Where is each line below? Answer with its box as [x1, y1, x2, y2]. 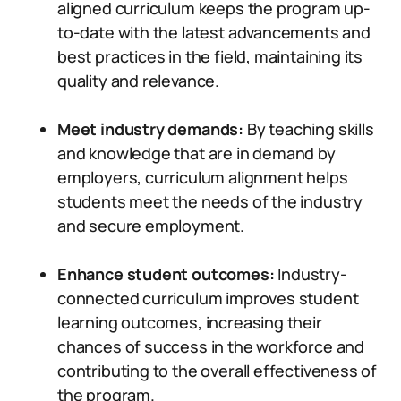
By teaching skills [243, 118, 374, 140]
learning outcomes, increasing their [57, 311, 322, 333]
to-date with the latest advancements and [57, 21, 371, 43]
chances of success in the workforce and [57, 336, 364, 357]
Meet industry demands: [57, 118, 244, 140]
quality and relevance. [57, 70, 220, 91]
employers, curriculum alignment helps [57, 166, 348, 188]
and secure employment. [57, 215, 245, 236]
